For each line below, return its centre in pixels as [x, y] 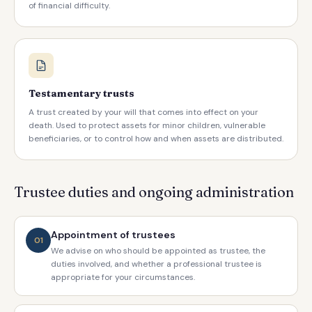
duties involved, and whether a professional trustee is [156, 264]
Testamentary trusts [81, 93]
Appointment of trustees [113, 235]
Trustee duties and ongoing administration [154, 192]
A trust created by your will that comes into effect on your [143, 112]
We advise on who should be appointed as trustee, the [158, 251]
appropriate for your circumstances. [123, 277]
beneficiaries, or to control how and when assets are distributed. [156, 139]
